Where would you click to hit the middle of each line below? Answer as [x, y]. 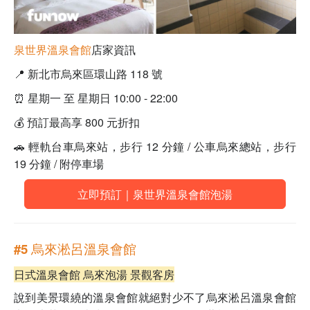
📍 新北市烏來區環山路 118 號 [88, 73]
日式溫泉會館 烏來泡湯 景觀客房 [94, 274]
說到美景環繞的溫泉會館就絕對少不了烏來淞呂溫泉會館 [155, 297]
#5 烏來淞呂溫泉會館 [75, 248]
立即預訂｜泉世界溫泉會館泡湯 [155, 194]
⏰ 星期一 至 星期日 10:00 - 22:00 [96, 98]
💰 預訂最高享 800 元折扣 [77, 122]
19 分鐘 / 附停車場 [59, 163]
